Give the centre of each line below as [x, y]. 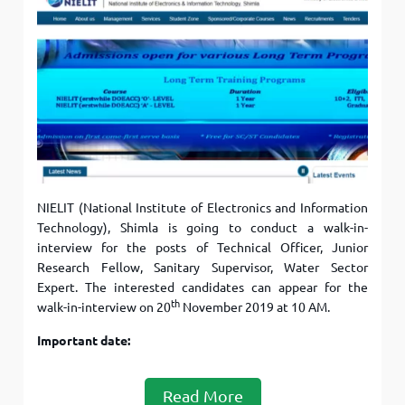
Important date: [84, 340]
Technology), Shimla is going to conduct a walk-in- [202, 227]
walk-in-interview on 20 [104, 307]
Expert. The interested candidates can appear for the [202, 287]
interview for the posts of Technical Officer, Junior [202, 247]
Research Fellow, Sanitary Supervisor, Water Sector [202, 267]
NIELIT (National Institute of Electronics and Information [202, 207]
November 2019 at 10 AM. [255, 307]
